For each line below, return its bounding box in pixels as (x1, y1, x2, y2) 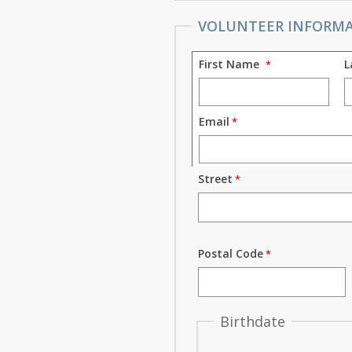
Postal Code (198, 246, 264, 261)
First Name (199, 57, 266, 71)
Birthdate (220, 312, 286, 331)
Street (198, 171, 233, 186)
